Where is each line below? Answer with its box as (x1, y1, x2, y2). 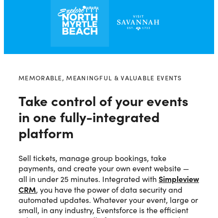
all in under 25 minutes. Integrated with (18, 173, 159, 184)
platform (18, 123, 73, 142)
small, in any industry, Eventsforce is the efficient (18, 204, 188, 215)
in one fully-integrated (18, 107, 160, 126)
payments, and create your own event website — (18, 163, 189, 173)
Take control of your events (18, 91, 188, 109)
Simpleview (159, 173, 199, 184)
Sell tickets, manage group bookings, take (18, 152, 166, 163)
